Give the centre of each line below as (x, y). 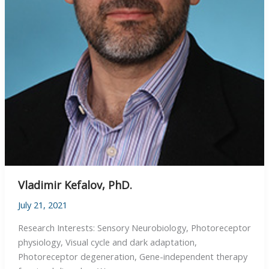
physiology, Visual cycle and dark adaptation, (107, 242)
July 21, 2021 (42, 205)
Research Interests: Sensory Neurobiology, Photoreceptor (134, 227)
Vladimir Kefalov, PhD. (75, 185)
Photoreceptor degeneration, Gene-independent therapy (132, 256)
